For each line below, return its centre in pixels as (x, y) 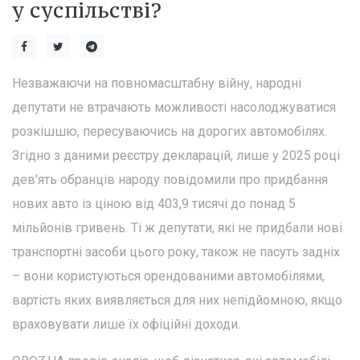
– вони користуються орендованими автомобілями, (168, 276)
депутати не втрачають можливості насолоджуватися (174, 107)
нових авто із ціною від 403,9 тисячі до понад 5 (154, 204)
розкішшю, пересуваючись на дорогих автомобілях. (170, 131)
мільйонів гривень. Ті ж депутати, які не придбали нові (177, 228)
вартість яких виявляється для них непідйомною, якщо (177, 300)
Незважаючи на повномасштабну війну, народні (157, 83)
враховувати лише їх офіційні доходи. (126, 324)
